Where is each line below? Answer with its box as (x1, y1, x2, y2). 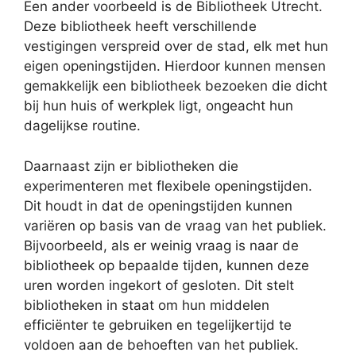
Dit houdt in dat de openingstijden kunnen (24, 197, 292, 214)
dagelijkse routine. (24, 118, 141, 133)
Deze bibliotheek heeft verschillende (24, 18, 257, 34)
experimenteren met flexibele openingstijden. (24, 177, 312, 194)
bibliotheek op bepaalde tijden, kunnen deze (24, 257, 309, 273)
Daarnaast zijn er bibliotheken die (24, 157, 238, 174)
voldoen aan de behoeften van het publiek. (24, 336, 299, 353)
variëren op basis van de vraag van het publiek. (24, 217, 327, 234)
